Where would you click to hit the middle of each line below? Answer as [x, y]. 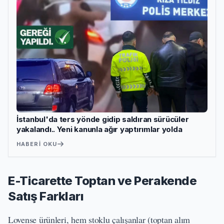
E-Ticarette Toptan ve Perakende [102, 180]
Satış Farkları [46, 196]
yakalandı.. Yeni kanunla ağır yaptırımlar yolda [99, 129]
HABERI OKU [37, 144]
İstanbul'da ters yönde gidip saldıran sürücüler [103, 119]
